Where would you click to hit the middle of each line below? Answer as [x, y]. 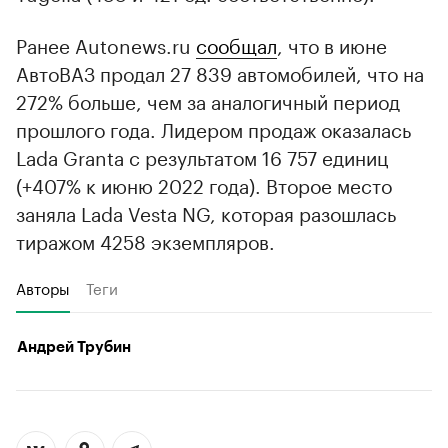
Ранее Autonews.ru [106, 43]
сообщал [236, 43]
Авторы [43, 286]
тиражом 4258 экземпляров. [145, 239]
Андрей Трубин [74, 347]
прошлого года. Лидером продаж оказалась [213, 127]
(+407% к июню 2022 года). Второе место [204, 183]
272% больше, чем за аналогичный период [208, 99]
